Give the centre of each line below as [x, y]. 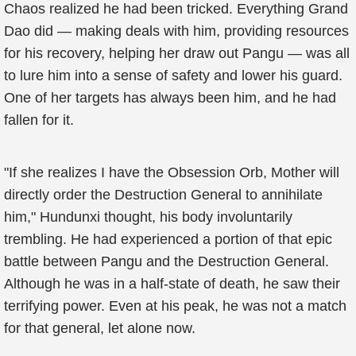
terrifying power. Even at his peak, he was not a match [175, 306]
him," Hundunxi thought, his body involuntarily [148, 217]
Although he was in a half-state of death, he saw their [172, 284]
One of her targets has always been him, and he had [170, 98]
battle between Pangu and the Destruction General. [166, 261]
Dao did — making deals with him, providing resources [176, 31]
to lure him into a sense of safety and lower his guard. [173, 75]
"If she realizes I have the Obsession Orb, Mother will [172, 172]
